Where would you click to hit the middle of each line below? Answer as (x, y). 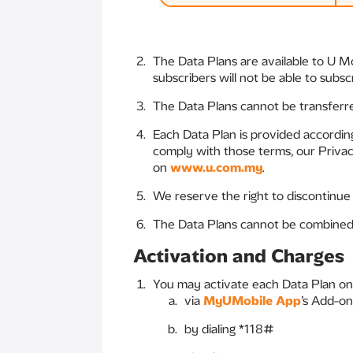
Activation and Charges (239, 256)
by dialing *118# (229, 329)
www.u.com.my (216, 167)
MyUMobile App (252, 301)
